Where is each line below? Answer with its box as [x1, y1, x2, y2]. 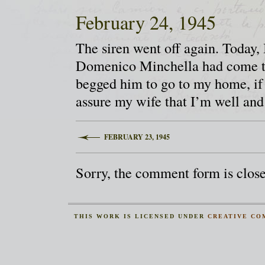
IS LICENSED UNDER [121, 213, 208, 220]
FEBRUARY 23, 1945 [104, 131, 170, 143]
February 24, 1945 [76, 9, 216, 35]
